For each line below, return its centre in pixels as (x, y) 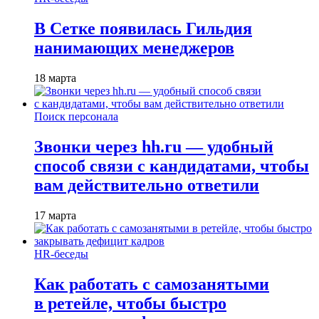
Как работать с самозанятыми (152, 284)
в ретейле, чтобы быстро (130, 303)
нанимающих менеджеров (134, 48)
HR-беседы (61, 253)
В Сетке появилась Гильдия (143, 29)
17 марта (55, 215)
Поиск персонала (76, 116)
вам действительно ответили (147, 185)
